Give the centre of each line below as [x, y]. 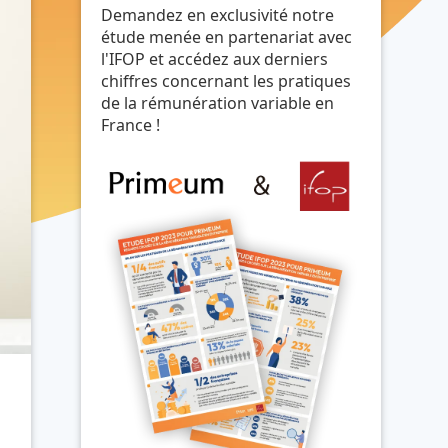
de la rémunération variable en [217, 103]
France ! [130, 125]
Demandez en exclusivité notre [217, 15]
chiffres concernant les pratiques [226, 81]
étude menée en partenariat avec [226, 37]
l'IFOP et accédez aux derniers [214, 59]
